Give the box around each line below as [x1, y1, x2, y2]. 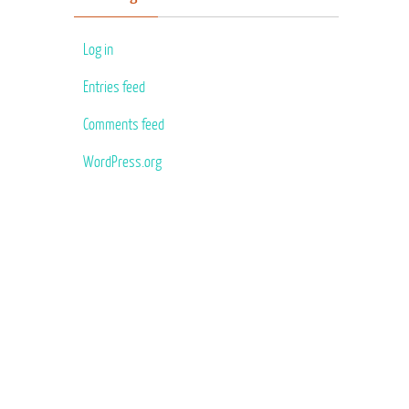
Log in [83, 41, 113, 58]
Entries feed [83, 79, 145, 96]
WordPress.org [83, 153, 162, 171]
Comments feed [83, 116, 164, 133]
